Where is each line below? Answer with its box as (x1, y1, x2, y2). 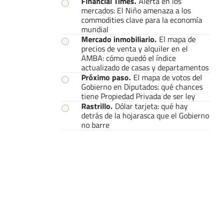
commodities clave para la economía (81, 14, 202, 26)
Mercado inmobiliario (81, 33, 155, 46)
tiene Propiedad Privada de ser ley (81, 90, 195, 103)
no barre (81, 119, 110, 131)
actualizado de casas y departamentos (81, 61, 209, 74)
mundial (81, 23, 109, 36)
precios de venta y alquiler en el (81, 43, 188, 55)
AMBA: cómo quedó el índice (81, 52, 176, 64)
